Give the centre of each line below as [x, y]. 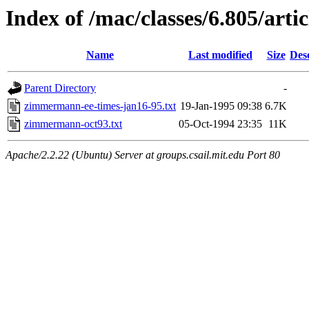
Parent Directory [60, 88]
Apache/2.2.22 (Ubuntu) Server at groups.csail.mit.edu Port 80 [143, 155]
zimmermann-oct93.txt [73, 124]
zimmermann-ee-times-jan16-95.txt [100, 106]
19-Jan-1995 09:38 [221, 106]
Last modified [220, 55]
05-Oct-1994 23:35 [220, 124]
